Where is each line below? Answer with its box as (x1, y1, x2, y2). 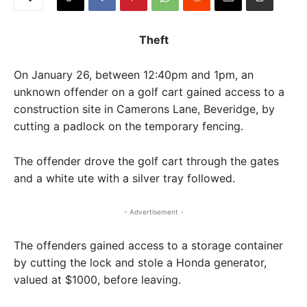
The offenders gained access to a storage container (14, 238, 283, 252)
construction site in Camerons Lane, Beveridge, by (14, 101, 275, 116)
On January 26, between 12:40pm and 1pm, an (14, 67, 254, 82)
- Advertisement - (123, 207, 184, 216)
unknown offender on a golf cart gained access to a (14, 84, 284, 99)
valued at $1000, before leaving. (14, 272, 181, 286)
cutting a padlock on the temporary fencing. (14, 119, 243, 133)
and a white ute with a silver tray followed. (14, 171, 235, 185)
